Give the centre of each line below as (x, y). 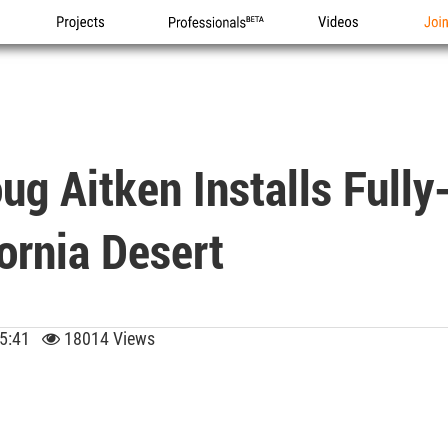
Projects (83, 43)
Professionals (212, 43)
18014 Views (107, 338)
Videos (340, 43)
